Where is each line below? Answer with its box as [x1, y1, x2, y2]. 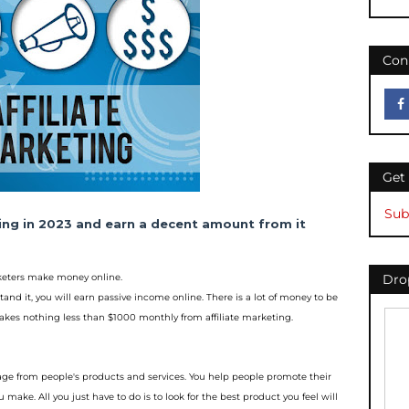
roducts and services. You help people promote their [89, 371, 331, 383]
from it [257, 216, 306, 231]
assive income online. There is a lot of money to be [104, 291, 338, 303]
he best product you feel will [205, 391, 338, 403]
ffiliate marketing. [211, 311, 293, 323]
